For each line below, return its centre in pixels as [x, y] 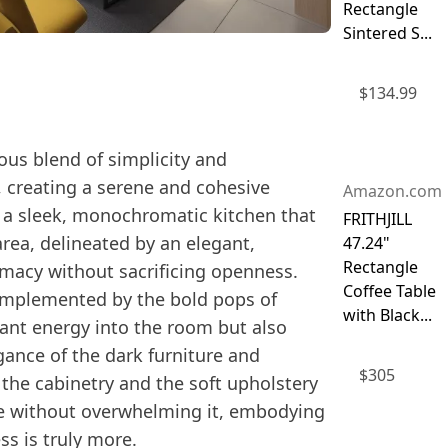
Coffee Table [389, 290]
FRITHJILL [377, 218]
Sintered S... [387, 33]
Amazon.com [392, 190]
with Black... [387, 314]
